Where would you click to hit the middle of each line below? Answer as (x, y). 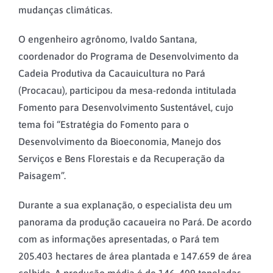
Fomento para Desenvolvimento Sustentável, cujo (126, 107)
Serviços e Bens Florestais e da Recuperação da (122, 158)
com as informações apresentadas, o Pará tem (119, 239)
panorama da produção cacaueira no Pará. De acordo (135, 222)
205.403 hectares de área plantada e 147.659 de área (135, 256)
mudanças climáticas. (65, 9)
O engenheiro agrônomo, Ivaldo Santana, (108, 39)
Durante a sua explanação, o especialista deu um (125, 204)
